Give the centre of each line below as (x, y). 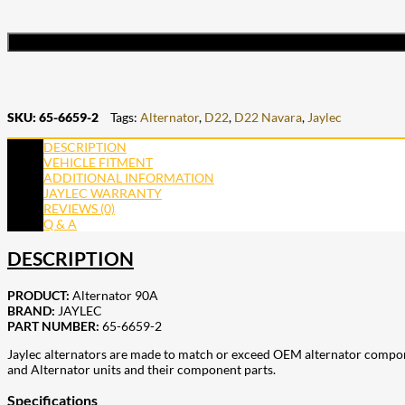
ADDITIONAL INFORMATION (129, 177)
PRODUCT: (38, 295)
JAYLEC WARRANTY (103, 193)
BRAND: (31, 310)
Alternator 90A (114, 295)
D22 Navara (268, 117)
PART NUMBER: (53, 325)
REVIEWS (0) (79, 208)
